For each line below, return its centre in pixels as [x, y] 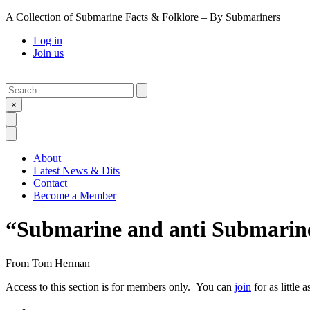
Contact [50, 183]
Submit [155, 90]
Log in [48, 40]
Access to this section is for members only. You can [120, 286]
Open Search [37, 119]
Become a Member [75, 195]
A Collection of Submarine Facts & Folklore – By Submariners [143, 17]
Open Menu [34, 133]
